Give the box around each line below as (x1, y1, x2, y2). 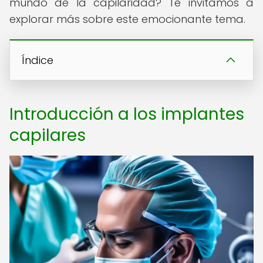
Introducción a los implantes (9, 103, 244, 126)
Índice (22, 53, 53, 68)
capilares (9, 124, 86, 147)
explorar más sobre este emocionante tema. (9, 12, 245, 26)
